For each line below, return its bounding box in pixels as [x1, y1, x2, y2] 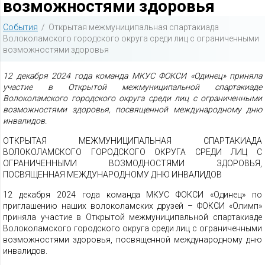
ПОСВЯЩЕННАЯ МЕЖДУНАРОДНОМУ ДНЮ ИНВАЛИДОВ [3, 170, 224, 179]
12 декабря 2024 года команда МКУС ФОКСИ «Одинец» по [3, 190, 262, 199]
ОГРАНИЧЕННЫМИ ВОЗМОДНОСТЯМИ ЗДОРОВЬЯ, [3, 159, 262, 168]
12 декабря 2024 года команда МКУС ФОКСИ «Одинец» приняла [3, 71, 262, 80]
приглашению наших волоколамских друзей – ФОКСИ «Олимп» [3, 201, 262, 211]
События [3, 22, 38, 32]
